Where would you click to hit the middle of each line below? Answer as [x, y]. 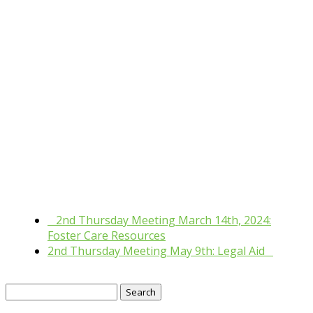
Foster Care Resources [107, 235]
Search [23, 290]
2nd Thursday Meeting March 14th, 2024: [162, 220]
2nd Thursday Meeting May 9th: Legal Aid [158, 250]
